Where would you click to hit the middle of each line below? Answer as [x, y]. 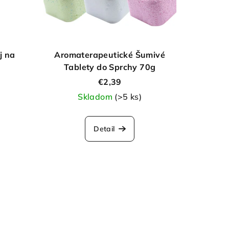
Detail [104, 129]
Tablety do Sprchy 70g [110, 67]
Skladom [96, 97]
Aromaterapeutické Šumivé [110, 55]
